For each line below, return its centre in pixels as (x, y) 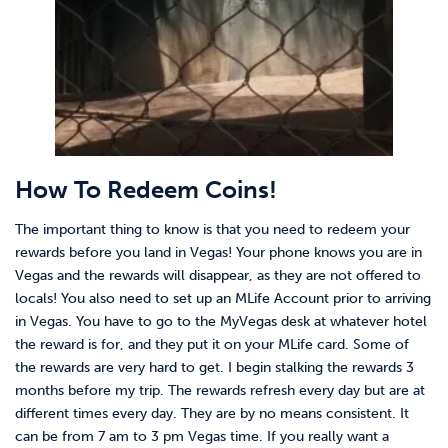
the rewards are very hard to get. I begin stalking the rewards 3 (214, 368)
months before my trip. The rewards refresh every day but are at (220, 391)
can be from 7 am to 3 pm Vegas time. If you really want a (202, 437)
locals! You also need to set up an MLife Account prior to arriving (223, 299)
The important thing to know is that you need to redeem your (212, 230)
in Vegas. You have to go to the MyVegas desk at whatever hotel (221, 322)
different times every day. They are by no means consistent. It (212, 414)
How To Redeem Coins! (146, 190)
